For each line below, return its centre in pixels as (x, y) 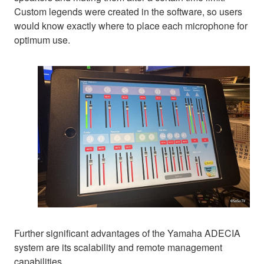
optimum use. (42, 39)
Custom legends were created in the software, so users (128, 11)
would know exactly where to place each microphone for (131, 25)
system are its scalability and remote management (118, 247)
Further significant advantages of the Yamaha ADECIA (127, 233)
